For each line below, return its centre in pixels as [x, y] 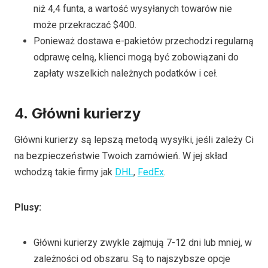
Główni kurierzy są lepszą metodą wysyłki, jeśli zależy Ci [134, 139]
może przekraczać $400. [85, 25]
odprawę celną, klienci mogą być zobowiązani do [136, 57]
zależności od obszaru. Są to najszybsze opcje [132, 258]
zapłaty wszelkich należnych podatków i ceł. [126, 73]
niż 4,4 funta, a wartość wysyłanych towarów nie [133, 8]
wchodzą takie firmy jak [65, 172]
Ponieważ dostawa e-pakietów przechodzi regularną [144, 41]
